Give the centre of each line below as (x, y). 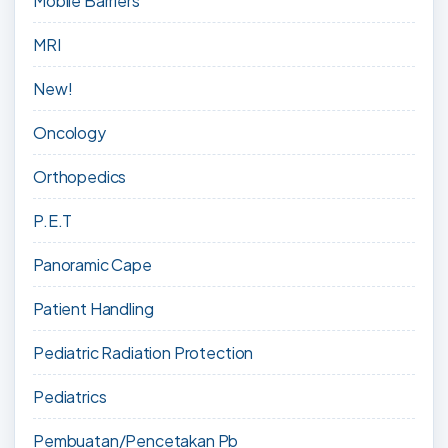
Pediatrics (70, 397)
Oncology (69, 133)
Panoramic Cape (92, 265)
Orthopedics (80, 177)
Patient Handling (93, 309)
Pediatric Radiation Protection (143, 353)
